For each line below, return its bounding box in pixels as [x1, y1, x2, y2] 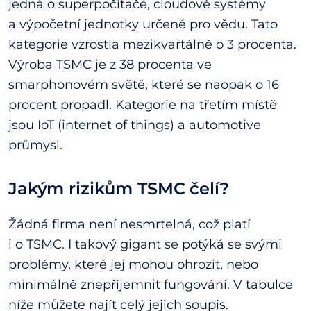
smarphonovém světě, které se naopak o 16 [8, 77, 279, 93]
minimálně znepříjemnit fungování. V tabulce [8, 276, 293, 292]
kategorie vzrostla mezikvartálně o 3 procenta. [8, 37, 296, 53]
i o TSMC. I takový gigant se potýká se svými [8, 236, 282, 252]
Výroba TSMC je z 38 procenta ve [8, 57, 212, 73]
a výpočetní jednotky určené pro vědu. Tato [8, 17, 278, 33]
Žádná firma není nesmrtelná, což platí [8, 216, 251, 232]
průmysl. [8, 137, 62, 153]
